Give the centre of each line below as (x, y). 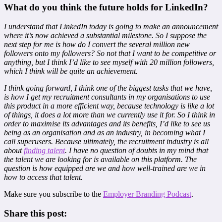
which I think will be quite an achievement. (71, 71)
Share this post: (35, 213)
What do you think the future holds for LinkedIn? (106, 7)
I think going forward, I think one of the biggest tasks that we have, (108, 88)
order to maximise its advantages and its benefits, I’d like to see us (107, 123)
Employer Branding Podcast (147, 194)
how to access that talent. (43, 177)
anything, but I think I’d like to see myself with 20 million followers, (109, 62)
